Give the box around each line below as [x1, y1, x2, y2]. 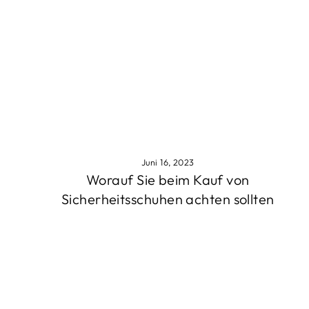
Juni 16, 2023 [141, 156, 195, 168]
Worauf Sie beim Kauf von [86, 170, 250, 188]
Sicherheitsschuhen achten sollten [61, 190, 275, 208]
